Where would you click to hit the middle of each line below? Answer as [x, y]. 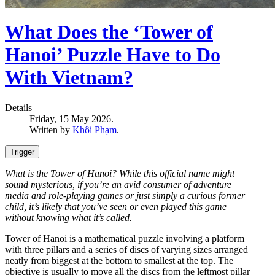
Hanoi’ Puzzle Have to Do [113, 55]
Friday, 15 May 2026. [72, 118]
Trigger [22, 152]
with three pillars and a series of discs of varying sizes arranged [126, 249]
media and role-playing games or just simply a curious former [125, 195]
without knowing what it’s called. [68, 217]
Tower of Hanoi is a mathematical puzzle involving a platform [125, 238]
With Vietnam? [69, 78]
